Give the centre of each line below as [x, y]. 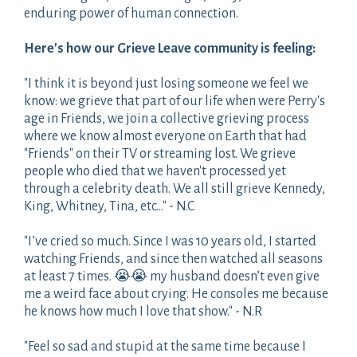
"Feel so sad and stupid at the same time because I [165, 346]
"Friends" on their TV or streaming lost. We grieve [160, 153]
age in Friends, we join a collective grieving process [167, 118]
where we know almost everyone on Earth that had [165, 136]
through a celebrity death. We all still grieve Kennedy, [175, 188]
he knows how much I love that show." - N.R [143, 311]
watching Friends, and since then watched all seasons [173, 259]
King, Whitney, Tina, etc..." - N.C [109, 206]
